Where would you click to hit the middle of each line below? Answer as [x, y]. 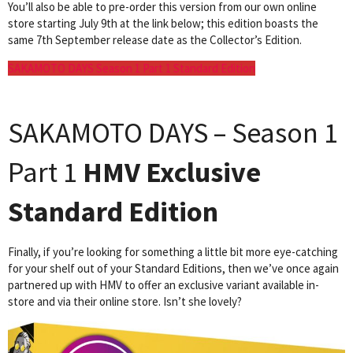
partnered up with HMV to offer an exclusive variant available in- [163, 285]
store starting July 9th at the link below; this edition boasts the [163, 24]
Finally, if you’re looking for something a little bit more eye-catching [173, 252]
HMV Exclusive [172, 173]
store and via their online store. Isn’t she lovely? [125, 302]
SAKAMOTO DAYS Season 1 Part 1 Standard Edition [132, 69]
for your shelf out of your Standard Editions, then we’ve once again [173, 269]
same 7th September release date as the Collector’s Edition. [155, 40]
